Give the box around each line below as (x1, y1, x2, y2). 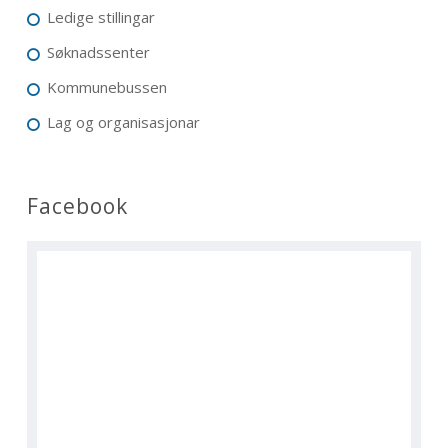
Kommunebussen (47, 77, 168, 98)
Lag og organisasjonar (47, 112, 201, 133)
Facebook (27, 192, 129, 221)
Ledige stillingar (47, 7, 156, 28)
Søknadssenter (47, 42, 151, 63)
